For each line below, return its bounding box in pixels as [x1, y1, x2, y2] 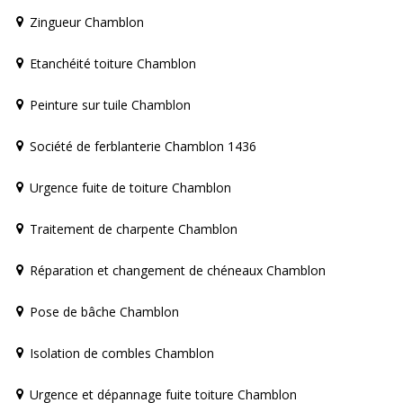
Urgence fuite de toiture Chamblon [30, 178, 231, 196]
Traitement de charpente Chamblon [30, 219, 237, 237]
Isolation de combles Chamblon [30, 344, 214, 362]
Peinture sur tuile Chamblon [30, 95, 191, 113]
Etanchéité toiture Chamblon [30, 54, 196, 72]
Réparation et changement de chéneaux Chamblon [30, 261, 326, 279]
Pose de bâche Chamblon [30, 302, 179, 320]
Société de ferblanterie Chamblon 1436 [30, 137, 256, 155]
